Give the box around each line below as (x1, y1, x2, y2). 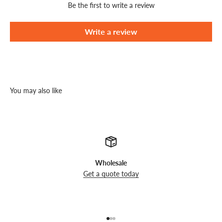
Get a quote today (83, 169, 139, 178)
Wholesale (95, 159, 127, 167)
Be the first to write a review (67, 1, 155, 10)
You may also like (10, 86, 62, 95)
